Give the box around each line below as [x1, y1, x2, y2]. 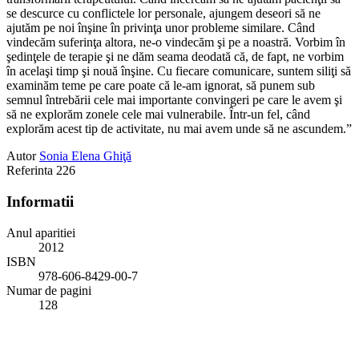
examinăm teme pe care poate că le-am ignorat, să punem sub [6, 79, 315, 93]
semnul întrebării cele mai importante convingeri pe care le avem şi [6, 93, 342, 107]
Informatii [6, 193, 74, 211]
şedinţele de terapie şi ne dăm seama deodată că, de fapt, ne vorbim [6, 50, 344, 64]
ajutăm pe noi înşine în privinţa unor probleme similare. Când [6, 21, 315, 35]
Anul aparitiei [6, 225, 75, 240]
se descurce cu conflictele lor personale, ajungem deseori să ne [6, 6, 321, 21]
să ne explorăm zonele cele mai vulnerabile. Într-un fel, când [6, 107, 310, 122]
